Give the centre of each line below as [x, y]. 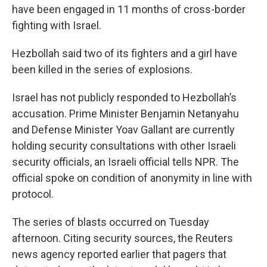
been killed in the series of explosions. [102, 69]
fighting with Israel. [57, 25]
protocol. [33, 194]
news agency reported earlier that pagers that [119, 254]
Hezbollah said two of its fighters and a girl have [125, 53]
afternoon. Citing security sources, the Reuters [122, 238]
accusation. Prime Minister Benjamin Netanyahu [125, 114]
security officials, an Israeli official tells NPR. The [125, 162]
